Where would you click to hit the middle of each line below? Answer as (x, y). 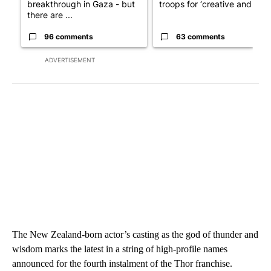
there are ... (50, 15)
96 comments (69, 36)
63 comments (201, 36)
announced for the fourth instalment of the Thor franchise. (122, 263)
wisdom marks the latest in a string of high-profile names (120, 249)
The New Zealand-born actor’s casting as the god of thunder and (135, 234)
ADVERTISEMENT (70, 60)
